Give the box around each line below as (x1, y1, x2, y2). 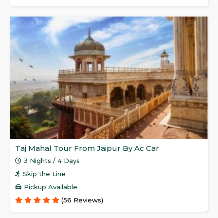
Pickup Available (24, 183, 78, 191)
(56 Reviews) (61, 196, 103, 204)
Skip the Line (23, 170, 66, 178)
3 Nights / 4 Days (24, 157, 80, 165)
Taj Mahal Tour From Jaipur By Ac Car (15, 144, 159, 153)
